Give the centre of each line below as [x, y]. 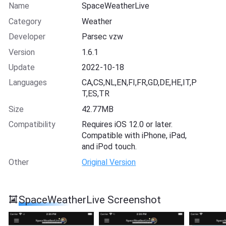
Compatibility [32, 125]
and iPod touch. [109, 147]
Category [25, 21]
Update [21, 67]
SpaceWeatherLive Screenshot [90, 200]
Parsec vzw [103, 37]
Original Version [109, 162]
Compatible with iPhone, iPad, [134, 136]
